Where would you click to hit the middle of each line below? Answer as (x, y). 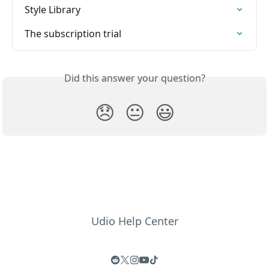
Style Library (53, 9)
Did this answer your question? (134, 78)
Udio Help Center (134, 221)
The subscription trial (73, 33)
